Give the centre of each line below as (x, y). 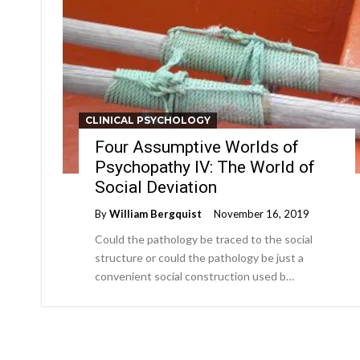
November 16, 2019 (262, 213)
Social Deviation (156, 187)
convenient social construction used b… (194, 276)
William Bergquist (155, 213)
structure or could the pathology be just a (199, 257)
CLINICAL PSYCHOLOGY (148, 120)
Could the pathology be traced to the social (204, 239)
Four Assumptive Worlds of (197, 147)
